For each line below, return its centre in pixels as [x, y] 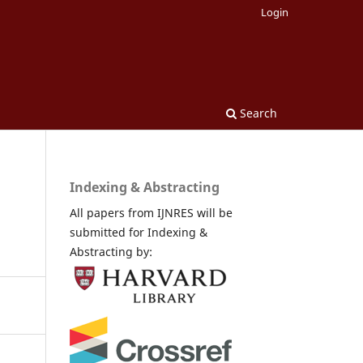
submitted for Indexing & [139, 232]
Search [257, 113]
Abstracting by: [111, 251]
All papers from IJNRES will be [151, 212]
